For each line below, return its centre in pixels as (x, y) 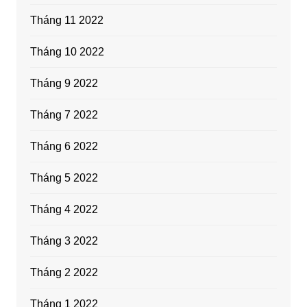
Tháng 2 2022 (64, 273)
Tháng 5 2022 (64, 178)
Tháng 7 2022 (64, 115)
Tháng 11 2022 (66, 21)
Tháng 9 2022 (64, 84)
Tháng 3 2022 (64, 241)
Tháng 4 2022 (64, 210)
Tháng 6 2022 (64, 147)
